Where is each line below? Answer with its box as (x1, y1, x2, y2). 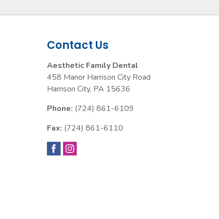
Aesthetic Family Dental (47, 60, 138, 71)
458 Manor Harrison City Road (47, 72, 151, 83)
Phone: (47, 103, 73, 114)
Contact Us (47, 38, 109, 53)
